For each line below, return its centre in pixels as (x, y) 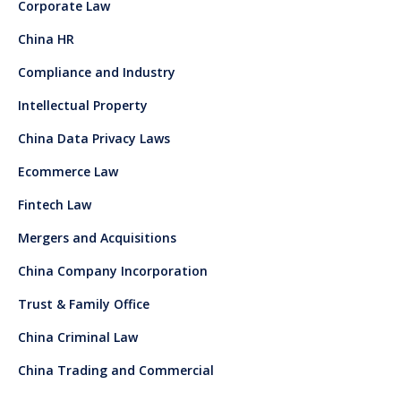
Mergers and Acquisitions (97, 238)
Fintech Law (55, 205)
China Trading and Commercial (116, 371)
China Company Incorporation (113, 271)
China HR (46, 39)
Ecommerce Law (68, 172)
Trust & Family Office (84, 304)
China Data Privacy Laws (94, 139)
